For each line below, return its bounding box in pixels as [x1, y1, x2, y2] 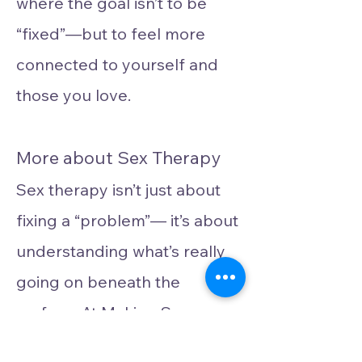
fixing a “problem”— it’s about [16, 210, 238, 230]
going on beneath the [16, 271, 180, 292]
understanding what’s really [16, 241, 225, 261]
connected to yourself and [16, 54, 218, 74]
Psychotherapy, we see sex [16, 333, 221, 353]
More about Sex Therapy [16, 146, 221, 169]
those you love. [16, 85, 131, 105]
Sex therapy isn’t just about [16, 179, 221, 200]
